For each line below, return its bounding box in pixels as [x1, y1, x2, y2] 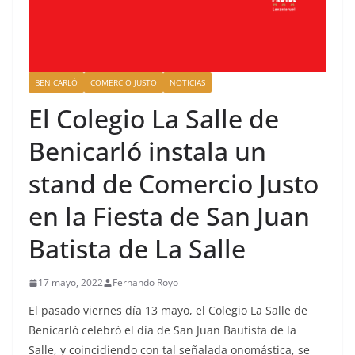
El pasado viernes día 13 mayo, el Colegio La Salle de [29, 303, 307, 319]
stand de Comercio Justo [29, 166, 319, 201]
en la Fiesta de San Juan [29, 199, 310, 234]
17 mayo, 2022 [38, 276, 103, 290]
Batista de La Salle [29, 231, 246, 266]
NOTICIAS [170, 77, 205, 89]
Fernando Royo [113, 276, 178, 290]
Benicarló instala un [29, 134, 266, 169]
